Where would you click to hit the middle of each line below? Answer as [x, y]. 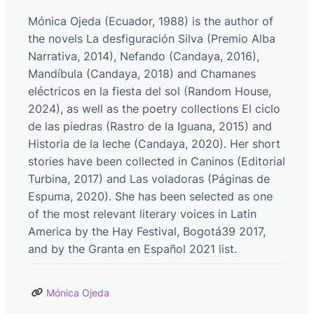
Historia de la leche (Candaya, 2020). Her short [154, 143]
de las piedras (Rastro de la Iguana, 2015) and [150, 126]
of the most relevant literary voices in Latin [142, 213]
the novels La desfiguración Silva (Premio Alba [152, 38]
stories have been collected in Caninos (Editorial [157, 161]
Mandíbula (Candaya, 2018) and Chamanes [142, 73]
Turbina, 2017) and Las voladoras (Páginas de [149, 178]
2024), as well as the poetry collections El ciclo [154, 108]
